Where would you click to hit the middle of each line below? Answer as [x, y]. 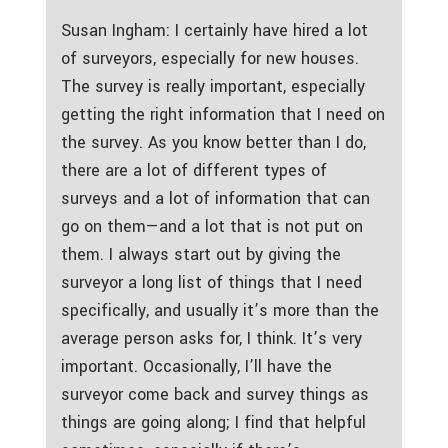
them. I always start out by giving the [201, 254]
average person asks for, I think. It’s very [211, 338]
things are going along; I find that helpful [213, 422]
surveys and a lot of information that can [215, 198]
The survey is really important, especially [213, 86]
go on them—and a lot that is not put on [212, 226]
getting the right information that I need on [223, 114]
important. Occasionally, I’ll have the [196, 366]
